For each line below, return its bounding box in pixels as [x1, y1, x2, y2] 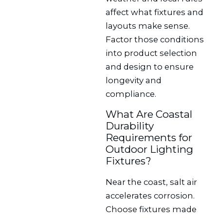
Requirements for [106, 131, 193, 144]
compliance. [106, 89, 157, 99]
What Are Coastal [106, 108, 193, 121]
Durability [106, 120, 154, 132]
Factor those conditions [106, 34, 204, 44]
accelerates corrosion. [106, 190, 195, 200]
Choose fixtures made [106, 204, 197, 214]
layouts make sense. [106, 20, 190, 31]
